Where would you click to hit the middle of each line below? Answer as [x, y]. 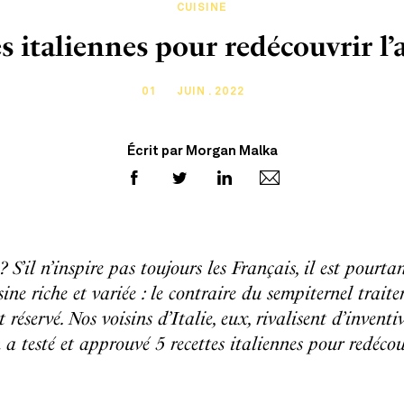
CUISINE [202, 8]
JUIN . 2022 [211, 92]
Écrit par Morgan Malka [202, 152]
